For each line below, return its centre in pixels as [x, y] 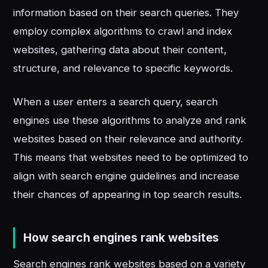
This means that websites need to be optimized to [131, 158]
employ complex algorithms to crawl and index [123, 31]
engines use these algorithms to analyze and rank [130, 121]
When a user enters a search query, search [116, 102]
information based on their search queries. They [126, 12]
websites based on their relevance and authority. [128, 139]
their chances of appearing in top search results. [128, 195]
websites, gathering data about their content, [120, 49]
